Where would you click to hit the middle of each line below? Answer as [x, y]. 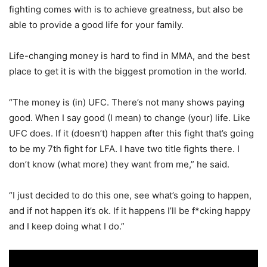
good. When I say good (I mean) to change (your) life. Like [130, 118]
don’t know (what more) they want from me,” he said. [119, 164]
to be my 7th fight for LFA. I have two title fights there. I [124, 149]
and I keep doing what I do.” [67, 226]
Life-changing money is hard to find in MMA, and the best [129, 56]
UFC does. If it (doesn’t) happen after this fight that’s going [131, 133]
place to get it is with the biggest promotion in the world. [128, 71]
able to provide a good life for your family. [96, 25]
